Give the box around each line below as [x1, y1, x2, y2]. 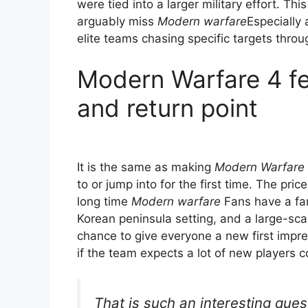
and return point [77, 93, 258, 123]
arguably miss [77, 14, 157, 28]
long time [77, 194, 131, 208]
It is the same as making [77, 159, 214, 174]
